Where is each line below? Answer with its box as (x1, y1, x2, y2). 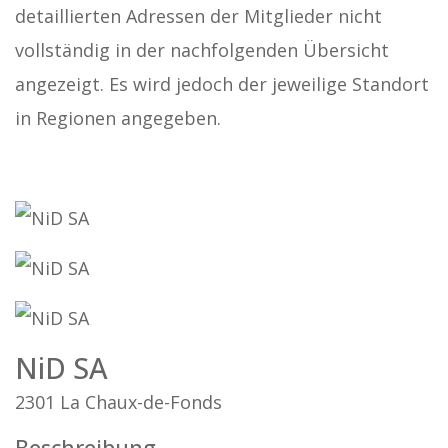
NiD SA (15, 348, 108, 388)
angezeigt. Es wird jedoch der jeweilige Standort (15, 72, 429, 97)
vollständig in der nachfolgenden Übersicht (15, 38, 389, 63)
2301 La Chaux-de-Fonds (15, 390, 222, 415)
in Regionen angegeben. (15, 106, 221, 131)
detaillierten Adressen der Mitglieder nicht (15, 4, 382, 29)
